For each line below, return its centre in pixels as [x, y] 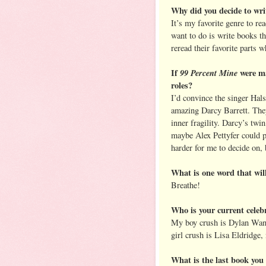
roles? [182, 85]
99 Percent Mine [210, 72]
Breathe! [186, 185]
